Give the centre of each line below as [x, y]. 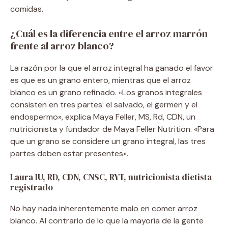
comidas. [27, 9]
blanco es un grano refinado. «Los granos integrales [106, 92]
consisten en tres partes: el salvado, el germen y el [104, 104]
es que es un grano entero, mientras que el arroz [101, 80]
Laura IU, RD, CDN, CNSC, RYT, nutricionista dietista [111, 177]
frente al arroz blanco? [62, 46]
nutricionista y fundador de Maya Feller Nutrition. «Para [112, 129]
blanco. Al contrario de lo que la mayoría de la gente [107, 220]
